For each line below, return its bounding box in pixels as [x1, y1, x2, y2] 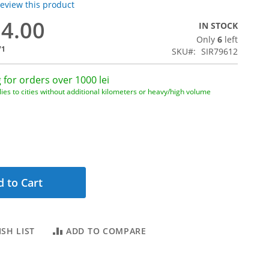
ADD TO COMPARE [66, 225, 147, 237]
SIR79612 [201, 46, 238, 57]
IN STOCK [199, 20, 238, 31]
